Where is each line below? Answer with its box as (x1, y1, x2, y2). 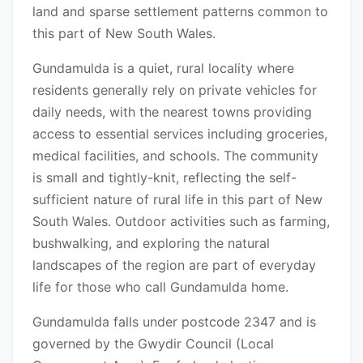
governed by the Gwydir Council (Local (32, 335, 274, 352)
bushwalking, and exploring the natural (32, 235, 270, 252)
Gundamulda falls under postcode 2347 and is (32, 314, 316, 331)
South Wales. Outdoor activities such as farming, (32, 213, 330, 230)
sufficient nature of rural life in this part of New (32, 191, 322, 208)
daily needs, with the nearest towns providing (32, 104, 312, 121)
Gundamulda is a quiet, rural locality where (32, 60, 294, 77)
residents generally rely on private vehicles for (32, 82, 317, 99)
